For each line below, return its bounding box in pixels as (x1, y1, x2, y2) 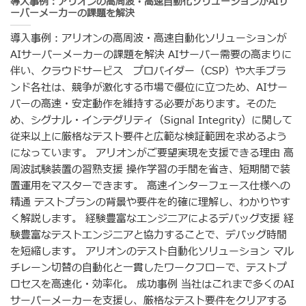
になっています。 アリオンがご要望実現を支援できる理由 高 (10, 145, 294, 161)
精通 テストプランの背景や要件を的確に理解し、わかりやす (10, 194, 290, 210)
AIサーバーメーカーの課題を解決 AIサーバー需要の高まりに (10, 46, 292, 63)
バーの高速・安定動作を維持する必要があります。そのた (10, 96, 277, 112)
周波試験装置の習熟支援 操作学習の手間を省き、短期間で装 (10, 161, 290, 178)
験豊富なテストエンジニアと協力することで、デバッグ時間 (10, 227, 287, 243)
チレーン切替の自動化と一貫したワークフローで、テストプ (10, 260, 287, 276)
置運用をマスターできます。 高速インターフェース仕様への (10, 178, 290, 194)
